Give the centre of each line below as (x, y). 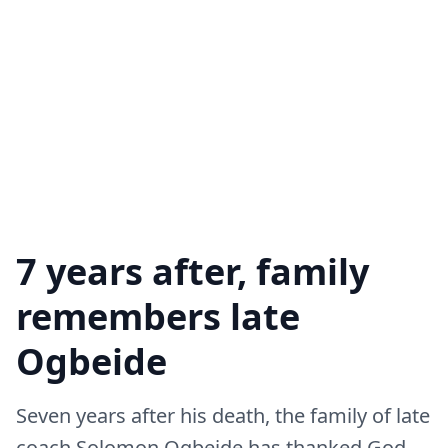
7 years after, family (192, 271)
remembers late (158, 316)
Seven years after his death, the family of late (223, 415)
